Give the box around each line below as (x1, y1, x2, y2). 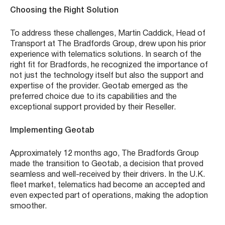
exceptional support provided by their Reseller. (10, 104, 176, 111)
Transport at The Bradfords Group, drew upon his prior (10, 41, 206, 48)
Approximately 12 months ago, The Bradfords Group (10, 150, 199, 158)
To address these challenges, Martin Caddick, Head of (10, 30, 205, 38)
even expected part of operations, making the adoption (10, 192, 208, 200)
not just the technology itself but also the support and (10, 72, 203, 80)
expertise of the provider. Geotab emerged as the (10, 83, 188, 90)
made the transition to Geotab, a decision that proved (10, 161, 203, 168)
